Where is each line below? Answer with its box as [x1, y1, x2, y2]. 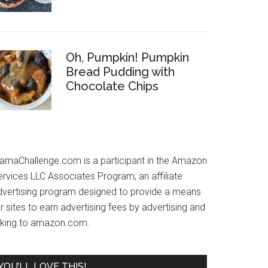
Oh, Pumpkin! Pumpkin [66, 50, 189, 65]
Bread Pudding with [66, 65, 175, 80]
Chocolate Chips [66, 79, 159, 94]
